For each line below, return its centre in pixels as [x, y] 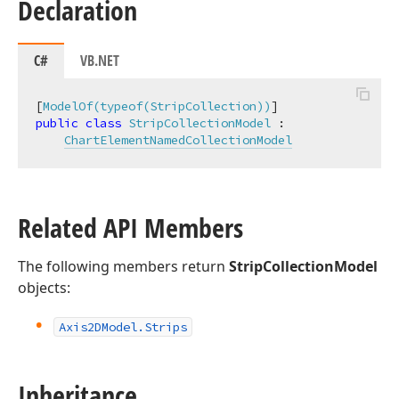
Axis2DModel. [102, 327]
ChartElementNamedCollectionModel [178, 140]
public [57, 123]
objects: [44, 288]
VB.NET [100, 61]
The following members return [123, 266]
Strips [166, 327]
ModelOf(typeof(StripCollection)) [157, 106]
